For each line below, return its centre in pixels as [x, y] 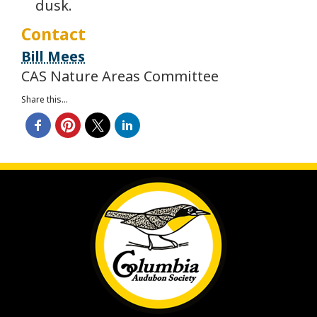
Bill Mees [53, 57]
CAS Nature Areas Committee [120, 76]
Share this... [45, 100]
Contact [53, 34]
